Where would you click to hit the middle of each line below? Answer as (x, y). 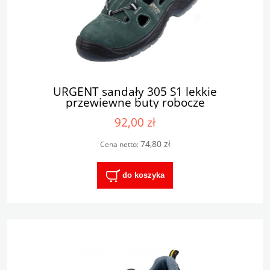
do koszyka (143, 175)
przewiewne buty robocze (135, 102)
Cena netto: (120, 144)
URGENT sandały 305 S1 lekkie (135, 91)
